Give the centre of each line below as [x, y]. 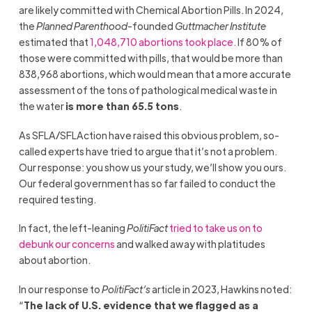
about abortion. [54, 260]
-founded [151, 26]
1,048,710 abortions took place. [163, 42]
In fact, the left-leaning [72, 228]
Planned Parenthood [81, 26]
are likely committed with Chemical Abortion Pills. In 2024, [151, 10]
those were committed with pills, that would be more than [150, 58]
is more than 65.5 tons [122, 106]
